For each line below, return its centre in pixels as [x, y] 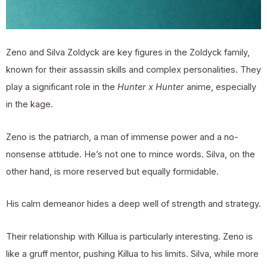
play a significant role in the [62, 87]
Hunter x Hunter [151, 87]
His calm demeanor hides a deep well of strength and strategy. [133, 204]
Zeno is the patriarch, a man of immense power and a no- [122, 137]
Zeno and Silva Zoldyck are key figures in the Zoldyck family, [128, 53]
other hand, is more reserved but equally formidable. [112, 171]
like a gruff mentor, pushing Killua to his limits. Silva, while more [132, 254]
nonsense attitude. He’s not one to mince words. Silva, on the [131, 154]
